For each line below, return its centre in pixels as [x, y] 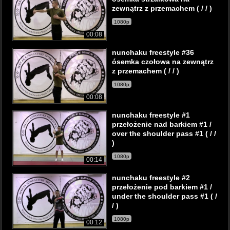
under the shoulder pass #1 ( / [165, 196]
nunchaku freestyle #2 [151, 178]
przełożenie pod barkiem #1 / [162, 187]
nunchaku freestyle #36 [153, 52]
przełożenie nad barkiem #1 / [162, 124]
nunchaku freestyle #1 [151, 115]
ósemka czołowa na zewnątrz [163, 62]
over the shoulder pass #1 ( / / [164, 133]
